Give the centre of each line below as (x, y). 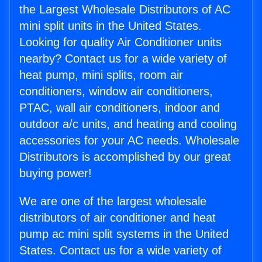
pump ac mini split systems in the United (124, 234)
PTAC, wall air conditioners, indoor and (120, 108)
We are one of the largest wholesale (113, 201)
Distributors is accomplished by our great (125, 157)
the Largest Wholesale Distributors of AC (125, 10)
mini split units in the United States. (111, 26)
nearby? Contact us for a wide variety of (123, 59)
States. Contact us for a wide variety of (120, 251)
